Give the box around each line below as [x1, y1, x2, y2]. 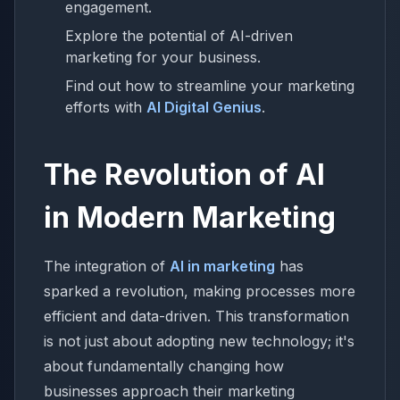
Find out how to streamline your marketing [65, 77, 354, 95]
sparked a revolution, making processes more [44, 282, 355, 300]
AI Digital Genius [146, 98, 262, 116]
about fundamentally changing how [44, 357, 284, 375]
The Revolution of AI [44, 157, 325, 192]
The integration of [44, 257, 170, 275]
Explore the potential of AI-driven [65, 27, 293, 45]
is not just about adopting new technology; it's [44, 332, 354, 350]
